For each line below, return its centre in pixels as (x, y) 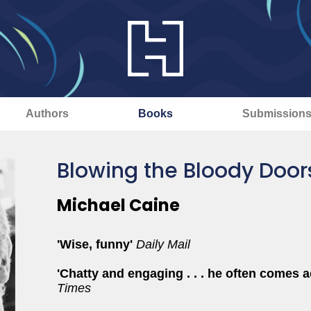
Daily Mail (163, 244)
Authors (47, 114)
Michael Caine (118, 205)
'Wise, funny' (96, 244)
